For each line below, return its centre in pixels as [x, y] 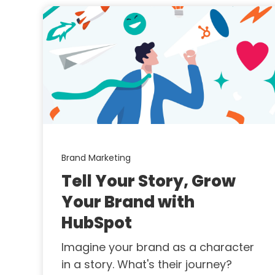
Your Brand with [128, 202]
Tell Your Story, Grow [149, 181]
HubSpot [97, 223]
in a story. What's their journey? [147, 265]
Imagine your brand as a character [158, 247]
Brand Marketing [96, 158]
